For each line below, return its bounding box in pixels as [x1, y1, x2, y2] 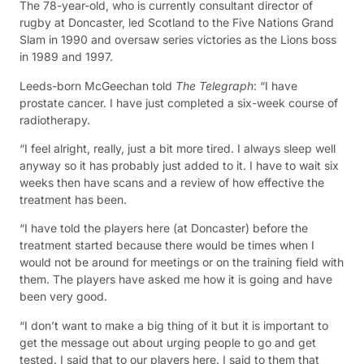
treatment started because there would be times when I [19, 238, 314, 253]
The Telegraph [175, 78, 253, 93]
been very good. [19, 289, 107, 304]
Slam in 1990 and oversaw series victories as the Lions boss [19, 32, 336, 47]
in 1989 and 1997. [19, 50, 113, 64]
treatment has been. [19, 193, 127, 206]
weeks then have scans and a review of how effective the [19, 175, 324, 189]
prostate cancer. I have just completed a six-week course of [19, 95, 338, 110]
